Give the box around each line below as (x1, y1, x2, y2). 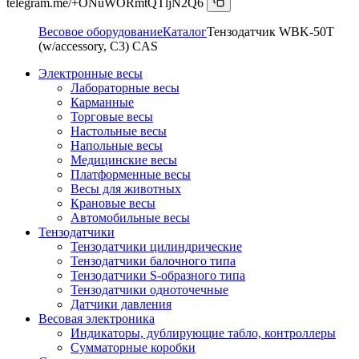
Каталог (163, 24, 207, 38)
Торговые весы (71, 109, 153, 123)
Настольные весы (71, 123, 167, 138)
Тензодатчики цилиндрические (71, 239, 242, 253)
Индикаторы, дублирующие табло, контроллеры (71, 325, 336, 340)
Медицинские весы (71, 152, 177, 167)
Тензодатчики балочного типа (71, 253, 236, 268)
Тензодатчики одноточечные (71, 282, 228, 296)
